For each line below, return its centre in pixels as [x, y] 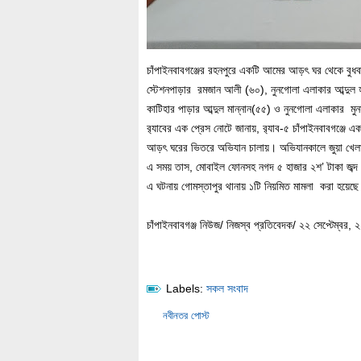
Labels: [185, 288]
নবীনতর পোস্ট [186, 315]
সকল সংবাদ [227, 288]
